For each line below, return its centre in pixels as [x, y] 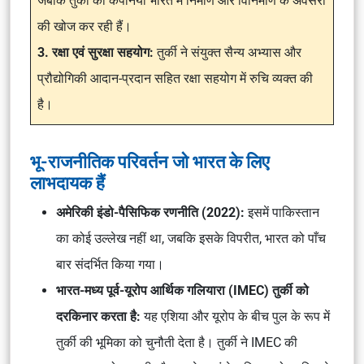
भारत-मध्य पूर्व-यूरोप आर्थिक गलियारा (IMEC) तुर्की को [182, 290]
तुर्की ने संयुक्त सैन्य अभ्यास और [229, 52]
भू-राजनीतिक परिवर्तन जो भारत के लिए [150, 162]
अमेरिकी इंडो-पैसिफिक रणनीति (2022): [152, 212]
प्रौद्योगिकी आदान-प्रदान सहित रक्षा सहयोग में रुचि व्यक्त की [175, 78]
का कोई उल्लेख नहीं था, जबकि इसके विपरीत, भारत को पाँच [191, 238]
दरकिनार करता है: [100, 316]
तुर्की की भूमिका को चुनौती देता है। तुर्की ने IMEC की [177, 342]
